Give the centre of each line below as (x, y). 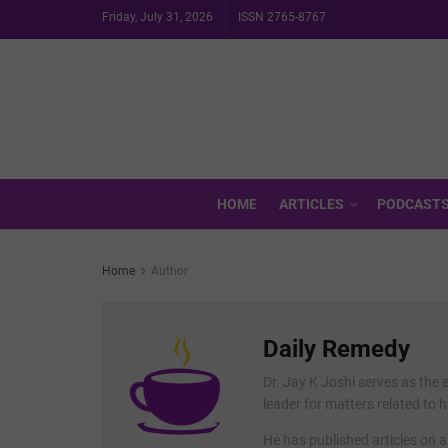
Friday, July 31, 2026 (157, 17)
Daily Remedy (336, 349)
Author (169, 271)
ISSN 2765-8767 (282, 17)
